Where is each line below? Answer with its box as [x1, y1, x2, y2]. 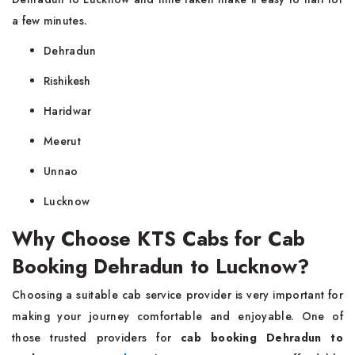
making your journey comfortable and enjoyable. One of [12, 308, 343, 324]
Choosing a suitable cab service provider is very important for [12, 287, 343, 303]
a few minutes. [12, 13, 88, 29]
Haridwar [44, 103, 95, 119]
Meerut [44, 133, 85, 149]
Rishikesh [44, 73, 94, 89]
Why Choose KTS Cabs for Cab [12, 224, 305, 253]
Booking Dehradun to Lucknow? [12, 252, 309, 281]
